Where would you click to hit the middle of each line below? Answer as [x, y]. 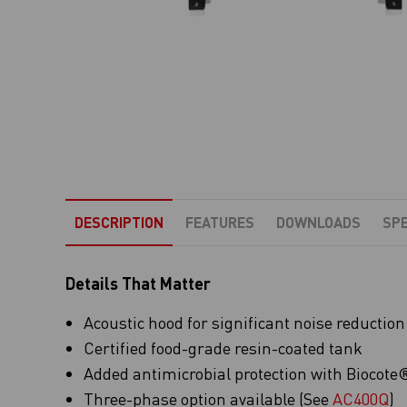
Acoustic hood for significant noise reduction [244, 323]
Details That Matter [138, 283]
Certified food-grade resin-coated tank [223, 348]
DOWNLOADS [318, 222]
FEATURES [220, 222]
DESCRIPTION [119, 222]
